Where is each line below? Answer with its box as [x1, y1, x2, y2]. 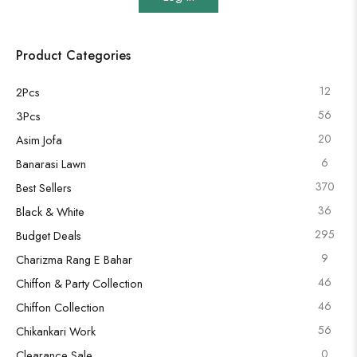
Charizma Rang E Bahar [16, 250, 132, 268]
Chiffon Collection [16, 298, 104, 316]
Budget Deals [16, 226, 81, 244]
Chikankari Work [16, 322, 96, 339]
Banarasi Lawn [16, 155, 86, 172]
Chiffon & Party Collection [16, 274, 143, 292]
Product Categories [16, 45, 131, 65]
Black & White [16, 202, 84, 220]
